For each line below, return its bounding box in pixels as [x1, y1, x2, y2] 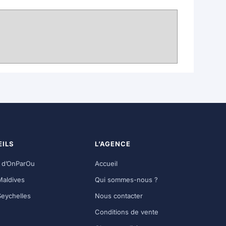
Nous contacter [95, 191, 143, 200]
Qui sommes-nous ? [95, 175, 158, 184]
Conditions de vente [95, 207, 159, 216]
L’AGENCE [95, 139, 131, 148]
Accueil [95, 159, 118, 167]
